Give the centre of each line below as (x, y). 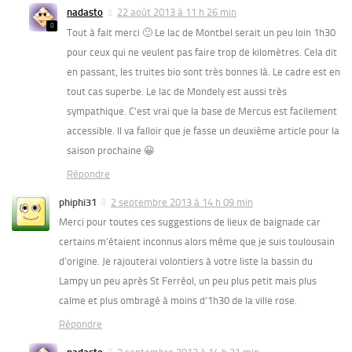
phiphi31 (78, 202)
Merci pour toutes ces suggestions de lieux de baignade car (190, 222)
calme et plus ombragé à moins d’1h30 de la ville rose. (178, 300)
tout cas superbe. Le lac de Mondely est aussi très (177, 91)
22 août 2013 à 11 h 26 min (177, 13)
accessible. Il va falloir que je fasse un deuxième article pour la (203, 130)
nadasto (85, 13)
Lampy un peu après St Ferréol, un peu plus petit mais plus (188, 280)
